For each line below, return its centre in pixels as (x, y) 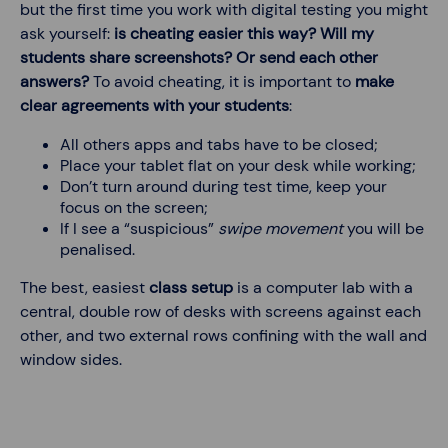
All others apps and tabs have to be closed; (219, 145)
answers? (54, 82)
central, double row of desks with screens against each (220, 312)
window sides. (71, 360)
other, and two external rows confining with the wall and (223, 336)
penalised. (97, 250)
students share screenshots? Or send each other (199, 58)
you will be (385, 229)
